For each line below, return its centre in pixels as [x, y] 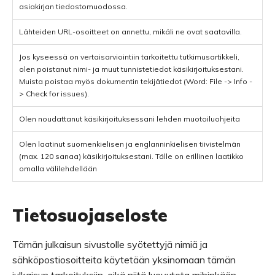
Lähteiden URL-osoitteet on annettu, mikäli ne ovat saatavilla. [130, 32]
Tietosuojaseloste [90, 215]
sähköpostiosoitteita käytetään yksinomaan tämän [124, 260]
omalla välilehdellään [58, 168]
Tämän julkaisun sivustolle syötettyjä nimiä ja [110, 244]
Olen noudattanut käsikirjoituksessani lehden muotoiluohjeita [130, 119]
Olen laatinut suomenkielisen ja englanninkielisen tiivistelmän [130, 144]
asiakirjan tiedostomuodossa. [73, 6]
